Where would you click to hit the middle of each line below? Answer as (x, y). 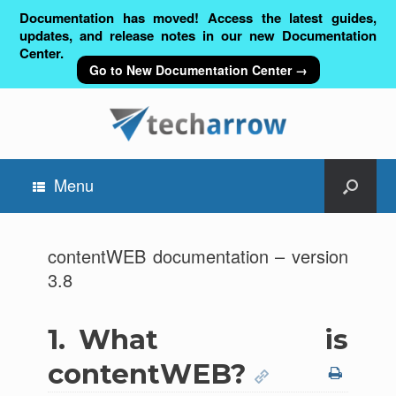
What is (213, 339)
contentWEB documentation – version (198, 256)
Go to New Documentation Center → (198, 70)
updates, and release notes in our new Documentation (198, 35)
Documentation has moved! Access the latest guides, (198, 18)
